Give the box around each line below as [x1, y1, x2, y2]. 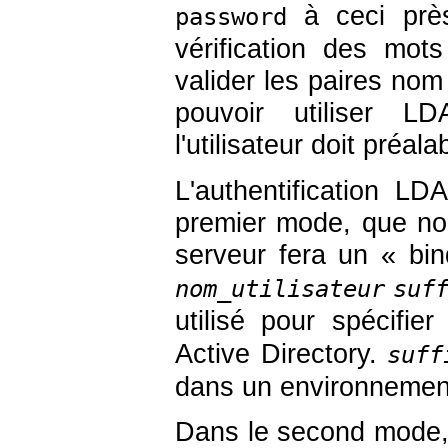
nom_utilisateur [175, 274, 385, 303]
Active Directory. [175, 338, 387, 369]
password [175, 3, 287, 32]
